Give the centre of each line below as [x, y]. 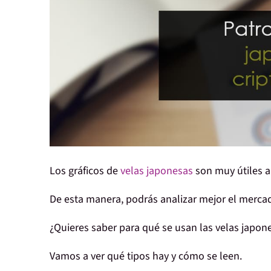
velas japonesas [157, 171]
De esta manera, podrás [104, 200]
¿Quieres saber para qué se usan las [131, 228]
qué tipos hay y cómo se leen [173, 256]
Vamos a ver [78, 256]
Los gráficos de [85, 171]
